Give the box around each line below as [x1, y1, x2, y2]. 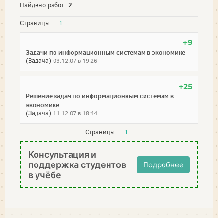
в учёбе [28, 170, 61, 181]
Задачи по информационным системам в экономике [26, 48, 185, 57]
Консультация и [28, 149, 96, 160]
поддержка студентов [28, 160, 126, 170]
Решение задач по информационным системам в [26, 91, 174, 101]
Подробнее [143, 160, 183, 170]
